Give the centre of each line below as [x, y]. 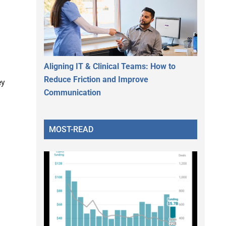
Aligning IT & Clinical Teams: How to [110, 66]
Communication [72, 92]
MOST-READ [71, 129]
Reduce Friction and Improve [96, 79]
